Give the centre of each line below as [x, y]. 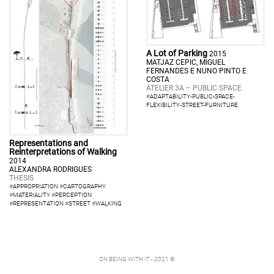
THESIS [21, 178]
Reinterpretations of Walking [63, 151]
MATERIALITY [31, 194]
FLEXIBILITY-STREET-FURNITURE [192, 105]
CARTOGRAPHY [84, 186]
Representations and [49, 143]
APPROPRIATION [35, 186]
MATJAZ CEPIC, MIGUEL [186, 63]
